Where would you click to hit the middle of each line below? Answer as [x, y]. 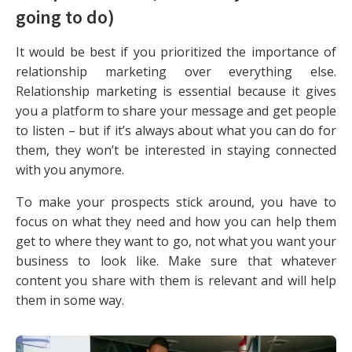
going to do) [65, 17]
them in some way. [70, 301]
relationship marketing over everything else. [176, 72]
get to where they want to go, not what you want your [176, 242]
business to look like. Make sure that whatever [176, 261]
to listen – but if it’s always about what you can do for [176, 131]
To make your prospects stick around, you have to [176, 202]
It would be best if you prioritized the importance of [176, 52]
